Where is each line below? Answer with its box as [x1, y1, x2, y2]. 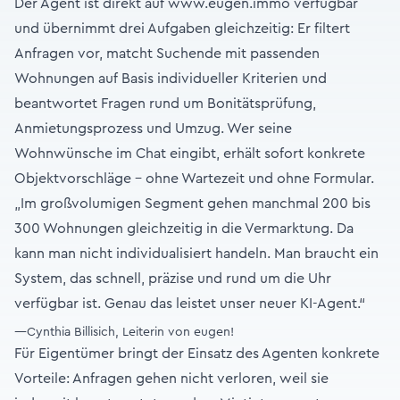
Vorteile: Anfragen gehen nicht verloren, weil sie [14, 371, 329, 387]
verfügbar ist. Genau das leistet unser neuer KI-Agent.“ [14, 296, 365, 312]
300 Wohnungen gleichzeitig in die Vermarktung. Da [14, 221, 354, 237]
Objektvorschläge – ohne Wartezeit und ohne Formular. [14, 171, 374, 187]
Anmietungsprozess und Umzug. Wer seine [14, 121, 292, 137]
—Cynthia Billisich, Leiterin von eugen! [14, 326, 234, 339]
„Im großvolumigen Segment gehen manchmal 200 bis [14, 196, 371, 212]
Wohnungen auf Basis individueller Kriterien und [14, 71, 327, 87]
